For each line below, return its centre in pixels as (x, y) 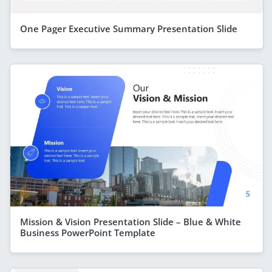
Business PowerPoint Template (88, 232)
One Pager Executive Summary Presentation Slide (129, 28)
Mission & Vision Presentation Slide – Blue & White (131, 221)
